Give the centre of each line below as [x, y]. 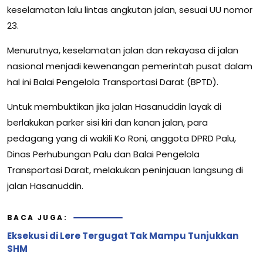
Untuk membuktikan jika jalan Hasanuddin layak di [114, 107]
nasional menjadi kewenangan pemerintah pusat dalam [130, 66]
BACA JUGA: [37, 218]
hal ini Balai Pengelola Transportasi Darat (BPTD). [113, 82]
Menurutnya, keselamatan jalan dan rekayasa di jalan [123, 50]
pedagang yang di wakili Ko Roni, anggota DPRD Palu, [122, 139]
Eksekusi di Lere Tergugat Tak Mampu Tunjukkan [123, 236]
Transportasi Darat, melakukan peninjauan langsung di [125, 170]
